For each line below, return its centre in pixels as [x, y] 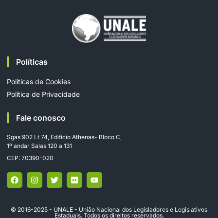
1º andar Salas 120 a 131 [39, 146]
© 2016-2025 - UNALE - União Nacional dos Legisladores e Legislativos [109, 210]
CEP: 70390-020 [30, 158]
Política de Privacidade [43, 94]
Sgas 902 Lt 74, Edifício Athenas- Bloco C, [64, 137]
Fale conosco [41, 118]
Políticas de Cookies [39, 82]
